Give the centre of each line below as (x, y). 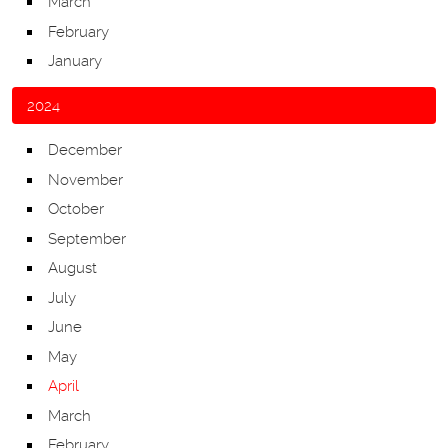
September (87, 238)
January (75, 61)
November (85, 179)
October (76, 209)
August (72, 268)
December (85, 150)
